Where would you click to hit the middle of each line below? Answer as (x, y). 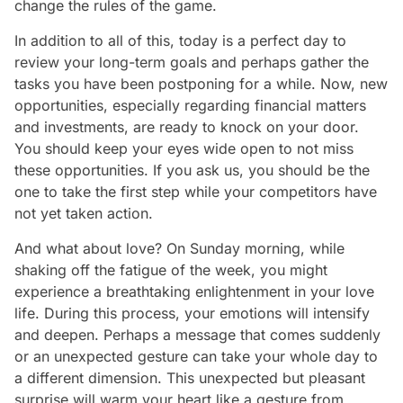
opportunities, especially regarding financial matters (190, 105)
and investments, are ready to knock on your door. (187, 126)
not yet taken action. (84, 213)
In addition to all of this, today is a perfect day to (180, 40)
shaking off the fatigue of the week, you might (171, 269)
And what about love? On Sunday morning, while (179, 248)
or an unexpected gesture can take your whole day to (196, 356)
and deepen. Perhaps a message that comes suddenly (197, 334)
